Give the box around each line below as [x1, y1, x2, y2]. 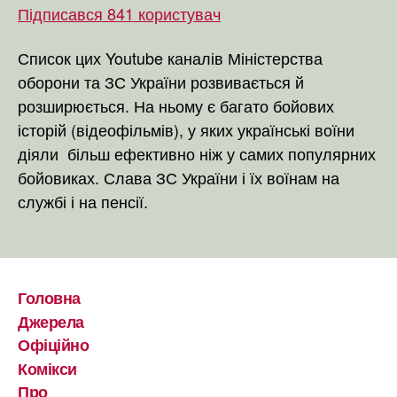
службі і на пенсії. [18, 189, 148, 213]
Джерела [18, 309, 84, 333]
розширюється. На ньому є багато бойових [18, 93, 334, 117]
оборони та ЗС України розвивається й [18, 69, 304, 93]
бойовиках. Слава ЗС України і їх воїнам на [18, 165, 339, 189]
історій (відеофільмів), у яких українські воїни [18, 117, 354, 141]
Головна [18, 286, 81, 309]
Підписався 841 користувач [18, 2, 221, 25]
